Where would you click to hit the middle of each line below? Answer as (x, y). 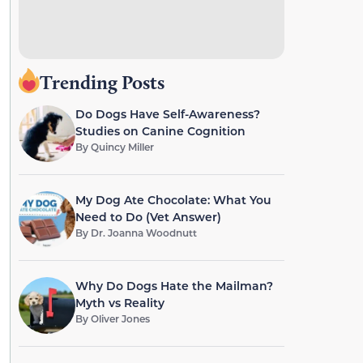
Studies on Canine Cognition (160, 131)
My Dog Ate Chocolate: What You (173, 200)
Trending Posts (102, 82)
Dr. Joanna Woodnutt (143, 233)
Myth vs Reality (120, 303)
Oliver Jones (120, 318)
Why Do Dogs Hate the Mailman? (174, 286)
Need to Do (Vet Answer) (148, 217)
